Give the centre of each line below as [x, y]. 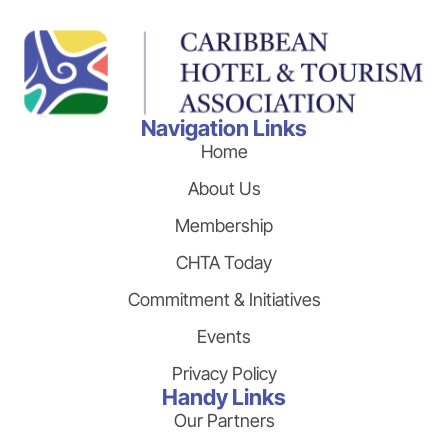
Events [224, 337]
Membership [224, 226]
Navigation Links [224, 128]
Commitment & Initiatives [224, 300]
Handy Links [224, 397]
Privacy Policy [224, 374]
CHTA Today [224, 263]
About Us [224, 189]
